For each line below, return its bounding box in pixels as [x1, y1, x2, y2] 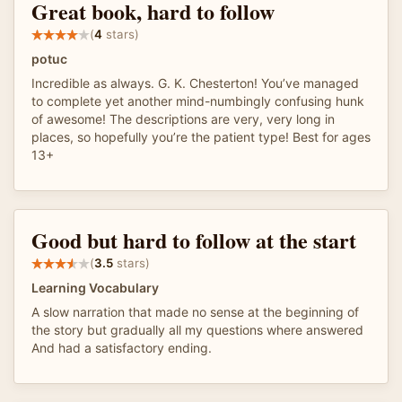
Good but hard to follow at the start [31, 223, 356, 256]
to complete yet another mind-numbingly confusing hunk [31, 92, 364, 109]
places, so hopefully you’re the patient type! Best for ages [31, 128, 371, 144]
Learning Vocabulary [31, 279, 159, 295]
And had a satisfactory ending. [31, 339, 212, 355]
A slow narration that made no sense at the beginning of [31, 303, 359, 319]
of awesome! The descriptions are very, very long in [31, 110, 335, 127]
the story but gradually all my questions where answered [31, 321, 363, 337]
